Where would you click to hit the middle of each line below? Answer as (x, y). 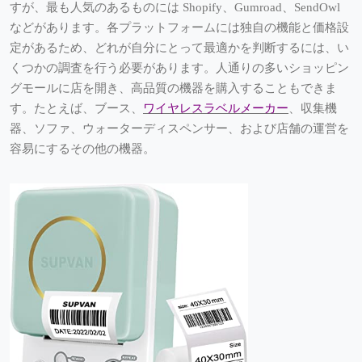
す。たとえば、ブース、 (76, 109)
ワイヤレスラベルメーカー (216, 109)
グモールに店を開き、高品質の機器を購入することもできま (173, 88)
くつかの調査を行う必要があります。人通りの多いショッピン (179, 68)
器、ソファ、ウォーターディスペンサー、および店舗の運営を (179, 129)
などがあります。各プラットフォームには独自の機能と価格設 (179, 28)
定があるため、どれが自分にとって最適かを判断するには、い (179, 48)
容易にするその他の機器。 (82, 149)
